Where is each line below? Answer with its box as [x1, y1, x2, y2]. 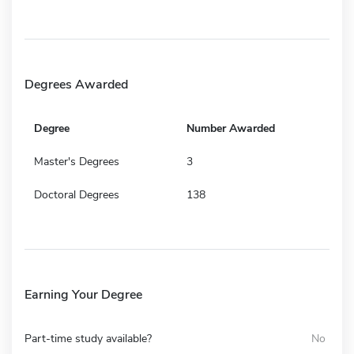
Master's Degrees [34, 153, 119, 169]
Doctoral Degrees [34, 186, 119, 202]
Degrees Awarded [24, 75, 128, 93]
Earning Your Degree [24, 285, 142, 303]
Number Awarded [186, 120, 275, 136]
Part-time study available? [24, 330, 152, 346]
